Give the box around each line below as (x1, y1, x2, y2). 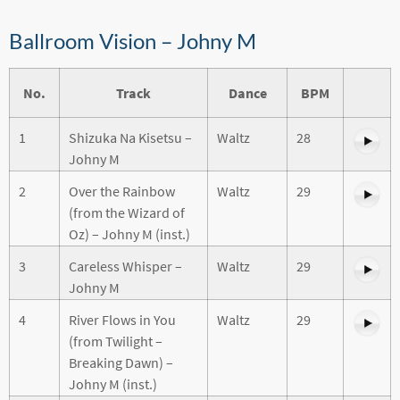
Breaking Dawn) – (69, 353, 173, 371)
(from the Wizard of (69, 203, 185, 221)
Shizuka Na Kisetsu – (69, 128, 192, 146)
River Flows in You (69, 310, 176, 329)
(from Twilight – (69, 331, 162, 350)
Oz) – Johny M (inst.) (69, 224, 190, 243)
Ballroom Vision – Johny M (9, 27, 256, 54)
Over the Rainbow (69, 181, 175, 200)
